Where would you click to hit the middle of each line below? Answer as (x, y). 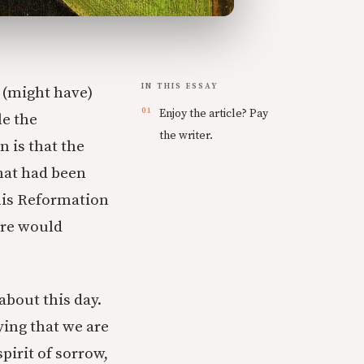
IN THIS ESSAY (180, 86)
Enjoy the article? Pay (214, 114)
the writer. (186, 136)
